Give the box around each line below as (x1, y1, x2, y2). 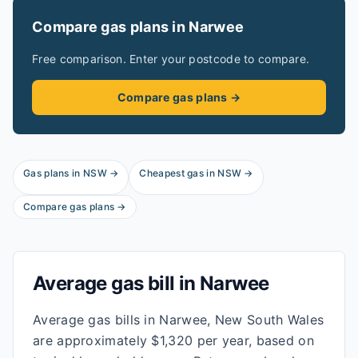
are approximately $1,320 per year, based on (33, 332, 314, 348)
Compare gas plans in (32, 18, 189, 35)
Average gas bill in (33, 272, 200, 295)
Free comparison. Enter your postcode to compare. (32, 52, 310, 66)
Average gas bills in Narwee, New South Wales (33, 312, 324, 328)
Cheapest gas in (139, 167, 218, 179)
